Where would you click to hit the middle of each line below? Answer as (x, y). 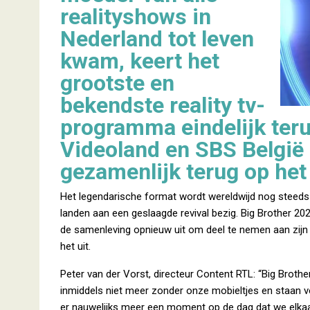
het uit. (75, 246)
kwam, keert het (140, 61)
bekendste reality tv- (163, 105)
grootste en (117, 83)
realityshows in (136, 17)
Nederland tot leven (157, 39)
